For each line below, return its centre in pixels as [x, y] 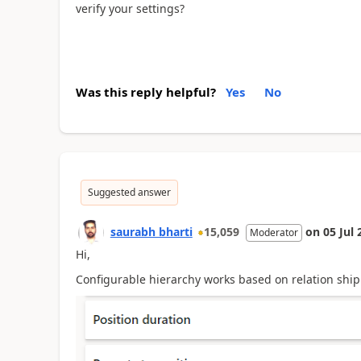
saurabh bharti [151, 232]
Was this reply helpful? [145, 92]
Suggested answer [129, 192]
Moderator [274, 232]
